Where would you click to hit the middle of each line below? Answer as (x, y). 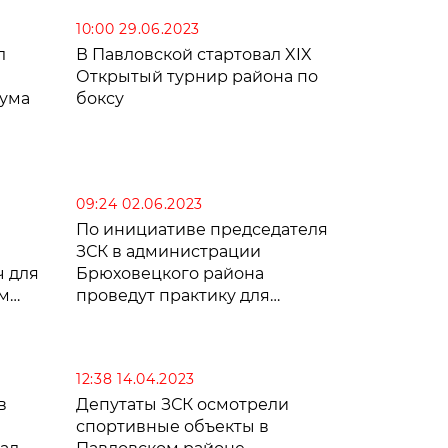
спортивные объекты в (172, 427)
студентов (118, 318)
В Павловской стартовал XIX (194, 55)
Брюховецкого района (170, 274)
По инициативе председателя (202, 230)
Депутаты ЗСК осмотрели (182, 405)
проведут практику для (173, 296)
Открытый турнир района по (197, 77)
